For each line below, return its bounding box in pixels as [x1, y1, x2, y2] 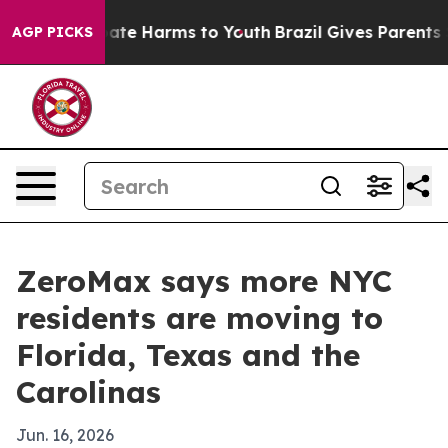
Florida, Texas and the [16, 336, 360, 374]
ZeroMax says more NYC [16, 262, 392, 300]
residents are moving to [16, 299, 383, 337]
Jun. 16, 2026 [16, 425, 114, 445]
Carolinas [16, 373, 161, 411]
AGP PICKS [12, 23, 93, 41]
